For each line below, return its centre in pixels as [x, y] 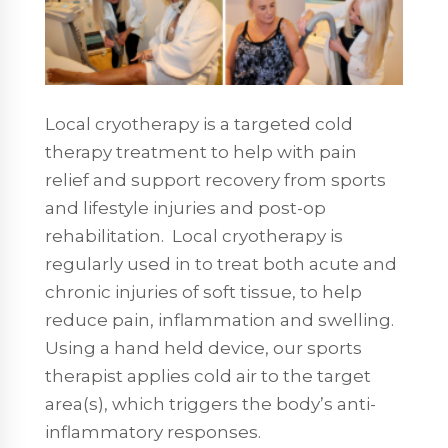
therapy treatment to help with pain [200, 151]
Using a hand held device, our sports [203, 347]
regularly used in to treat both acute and [220, 263]
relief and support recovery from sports [215, 179]
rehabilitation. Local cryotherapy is [193, 235]
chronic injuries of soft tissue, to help [203, 291]
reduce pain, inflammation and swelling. [219, 319]
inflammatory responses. [152, 431]
